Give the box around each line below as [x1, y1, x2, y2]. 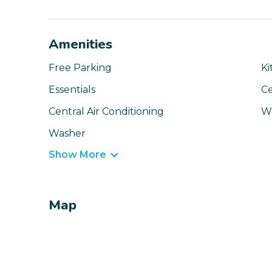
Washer [49, 127, 86, 140]
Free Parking [49, 62, 112, 74]
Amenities [49, 35, 112, 54]
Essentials [49, 84, 95, 96]
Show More [49, 149, 106, 161]
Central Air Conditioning [49, 106, 164, 118]
